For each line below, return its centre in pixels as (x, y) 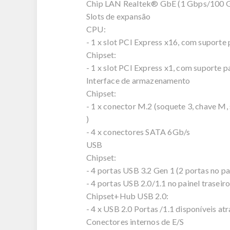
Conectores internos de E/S (135, 222)
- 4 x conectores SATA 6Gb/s (138, 132)
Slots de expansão (119, 16)
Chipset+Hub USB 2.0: (127, 196)
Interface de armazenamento (138, 81)
